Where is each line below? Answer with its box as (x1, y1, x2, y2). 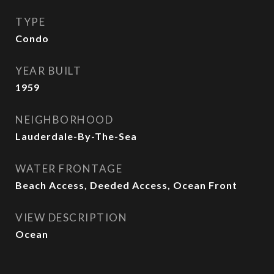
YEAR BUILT (15, 64, 81, 77)
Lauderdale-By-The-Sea (15, 130, 137, 142)
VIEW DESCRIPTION (15, 211, 127, 224)
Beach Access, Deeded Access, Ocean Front (15, 179, 237, 191)
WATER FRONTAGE (15, 162, 122, 175)
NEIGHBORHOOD (15, 113, 113, 126)
